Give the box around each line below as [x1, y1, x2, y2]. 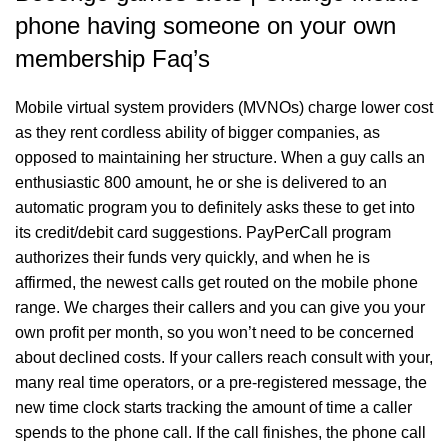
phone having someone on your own [15, 12, 396, 39]
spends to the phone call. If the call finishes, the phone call [15, 424, 426, 441]
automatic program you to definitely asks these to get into [15, 199, 415, 216]
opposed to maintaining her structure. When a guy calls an [15, 149, 425, 166]
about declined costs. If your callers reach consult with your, [15, 349, 433, 366]
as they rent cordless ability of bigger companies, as [15, 124, 380, 141]
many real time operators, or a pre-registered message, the [15, 374, 427, 391]
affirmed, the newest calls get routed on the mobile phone [15, 274, 418, 291]
